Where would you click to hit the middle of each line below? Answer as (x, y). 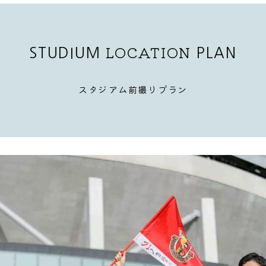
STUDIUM (68, 53)
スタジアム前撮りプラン (133, 90)
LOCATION (149, 52)
